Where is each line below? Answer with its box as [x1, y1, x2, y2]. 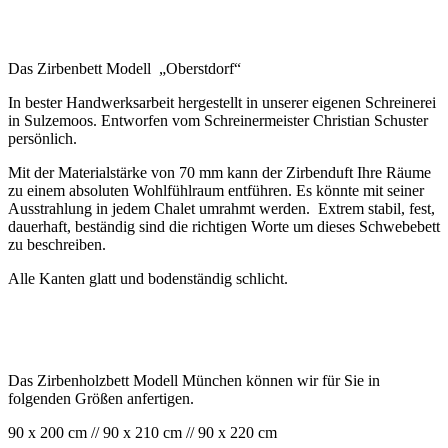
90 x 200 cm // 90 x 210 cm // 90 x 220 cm [8, 423, 277, 441]
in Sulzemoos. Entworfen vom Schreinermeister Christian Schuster [8, 111, 428, 129]
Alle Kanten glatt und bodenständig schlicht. [8, 269, 288, 287]
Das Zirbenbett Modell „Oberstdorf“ [8, 59, 241, 77]
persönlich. [8, 129, 77, 147]
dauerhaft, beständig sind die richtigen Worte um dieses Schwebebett [8, 217, 440, 235]
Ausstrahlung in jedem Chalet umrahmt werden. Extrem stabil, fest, [8, 199, 435, 217]
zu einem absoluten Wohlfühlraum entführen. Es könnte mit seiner [8, 181, 424, 199]
